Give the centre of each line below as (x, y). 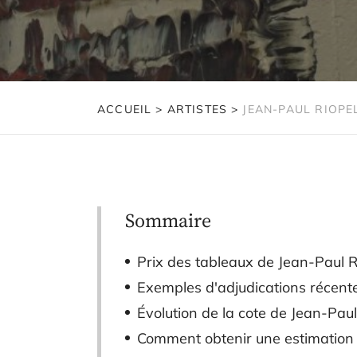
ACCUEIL (125, 109)
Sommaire (168, 220)
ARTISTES (197, 109)
